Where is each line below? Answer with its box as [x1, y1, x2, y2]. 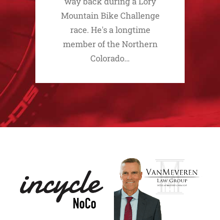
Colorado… [90, 53, 130, 64]
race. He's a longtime [70, 24, 150, 35]
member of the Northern [62, 38, 158, 50]
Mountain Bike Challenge [60, 10, 160, 21]
